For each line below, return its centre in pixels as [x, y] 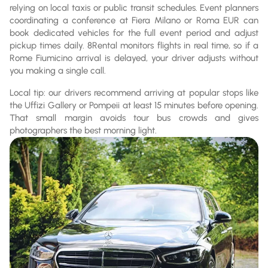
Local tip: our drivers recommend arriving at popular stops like [134, 92]
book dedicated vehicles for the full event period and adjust [134, 33]
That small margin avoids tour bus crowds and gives [134, 118]
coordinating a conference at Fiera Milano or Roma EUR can [134, 20]
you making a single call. [58, 70]
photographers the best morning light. [83, 130]
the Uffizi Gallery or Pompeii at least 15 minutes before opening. [134, 105]
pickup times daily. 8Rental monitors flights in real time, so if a [134, 45]
